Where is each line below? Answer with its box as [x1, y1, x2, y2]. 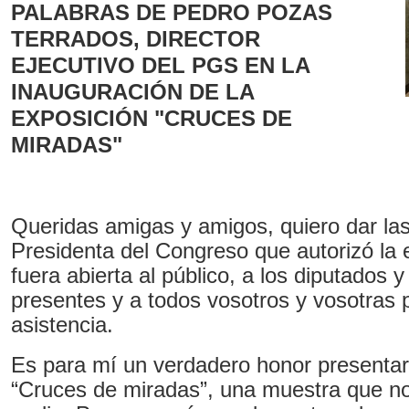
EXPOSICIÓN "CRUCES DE [10, 105, 292, 131]
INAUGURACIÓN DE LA [10, 79, 254, 104]
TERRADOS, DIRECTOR [10, 26, 260, 51]
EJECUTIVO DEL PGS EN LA [10, 52, 309, 78]
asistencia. [10, 311, 113, 337]
